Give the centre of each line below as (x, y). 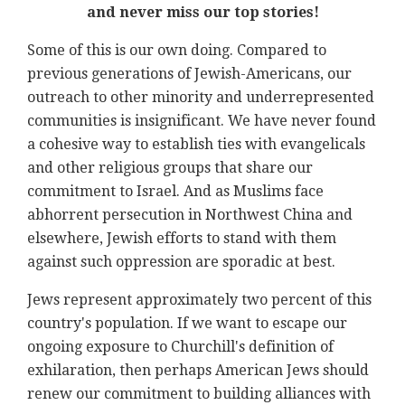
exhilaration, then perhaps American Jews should (198, 371)
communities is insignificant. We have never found (202, 121)
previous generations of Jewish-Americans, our (189, 74)
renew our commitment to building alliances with (199, 394)
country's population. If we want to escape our (187, 324)
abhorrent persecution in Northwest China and (190, 215)
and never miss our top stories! (202, 13)
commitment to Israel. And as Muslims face (175, 192)
